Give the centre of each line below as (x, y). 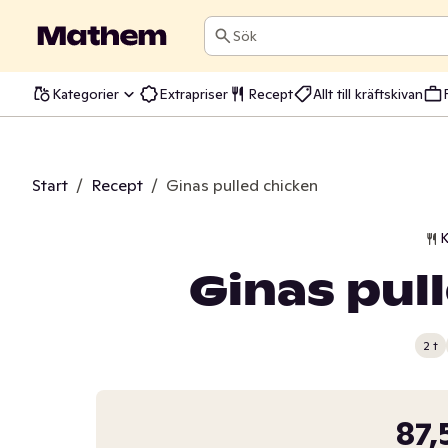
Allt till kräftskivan (368, 93)
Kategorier (85, 93)
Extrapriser (193, 93)
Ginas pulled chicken (242, 185)
